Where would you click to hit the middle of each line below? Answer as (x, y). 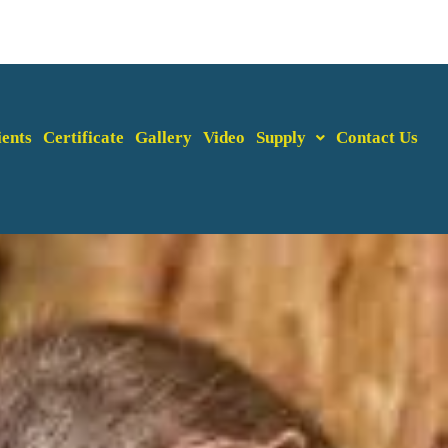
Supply (281, 137)
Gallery (164, 137)
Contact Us (377, 137)
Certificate (84, 137)
